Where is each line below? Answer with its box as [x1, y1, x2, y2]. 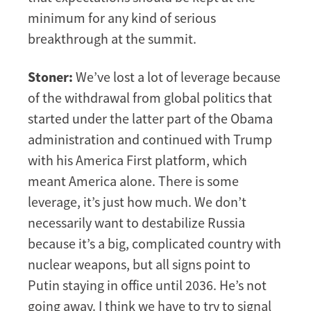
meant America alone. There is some [28, 171, 239, 190]
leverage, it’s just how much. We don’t [28, 192, 246, 210]
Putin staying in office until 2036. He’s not [28, 276, 267, 294]
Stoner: [28, 67, 73, 85]
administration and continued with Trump [28, 130, 272, 148]
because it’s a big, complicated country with [28, 234, 281, 252]
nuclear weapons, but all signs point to [28, 255, 251, 273]
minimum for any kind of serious [28, 8, 216, 26]
